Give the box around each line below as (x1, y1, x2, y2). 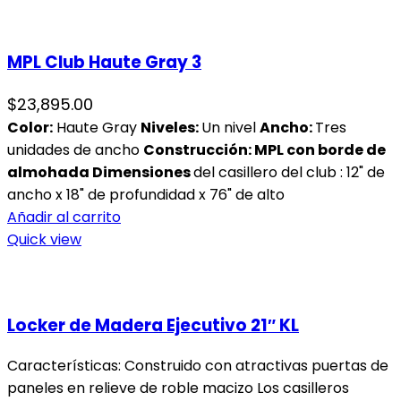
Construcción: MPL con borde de (143, 139, 386, 160)
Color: (7, 116, 53, 138)
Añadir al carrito (7, 206, 121, 227)
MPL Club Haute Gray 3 (7, 50, 201, 75)
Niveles (141, 116, 195, 138)
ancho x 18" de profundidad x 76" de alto (7, 183, 285, 205)
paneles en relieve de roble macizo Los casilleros (7, 378, 349, 399)
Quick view (7, 228, 81, 250)
